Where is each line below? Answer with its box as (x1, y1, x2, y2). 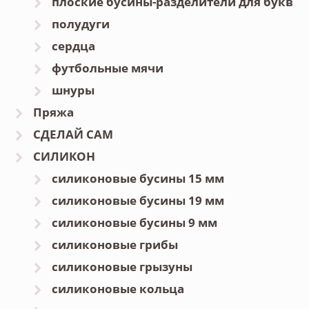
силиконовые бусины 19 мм (52, 192, 225, 209)
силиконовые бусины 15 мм (52, 170, 225, 187)
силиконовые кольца (52, 281, 185, 297)
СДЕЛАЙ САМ (32, 126, 113, 143)
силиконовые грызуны (52, 259, 193, 275)
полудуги (52, 16, 110, 32)
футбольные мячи (52, 60, 164, 77)
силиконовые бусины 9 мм (52, 215, 218, 231)
